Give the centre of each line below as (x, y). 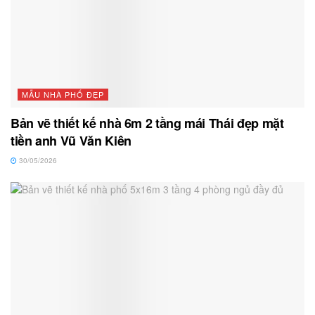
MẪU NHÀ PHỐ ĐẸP (63, 95)
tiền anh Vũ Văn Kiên (71, 141)
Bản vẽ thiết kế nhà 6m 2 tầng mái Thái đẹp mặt (147, 123)
